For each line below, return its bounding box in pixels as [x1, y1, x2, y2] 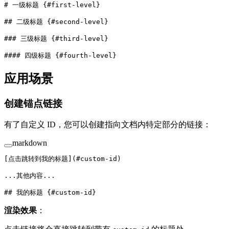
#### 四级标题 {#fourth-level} [4, 51, 117, 59]
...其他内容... [4, 172, 55, 180]
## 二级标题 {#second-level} [4, 17, 108, 26]
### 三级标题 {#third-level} [4, 34, 108, 42]
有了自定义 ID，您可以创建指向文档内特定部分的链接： [4, 120, 211, 129]
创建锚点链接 [4, 98, 65, 109]
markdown [12, 139, 47, 148]
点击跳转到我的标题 [8, 155, 68, 163]
